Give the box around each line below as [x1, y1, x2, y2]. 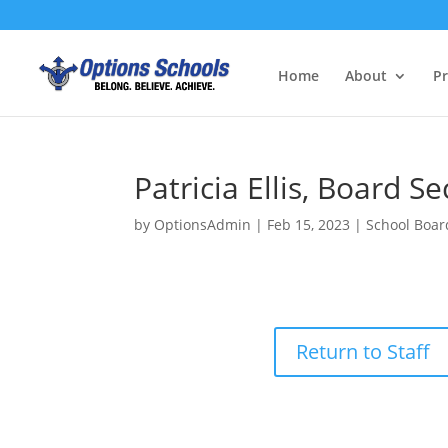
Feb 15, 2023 [267, 215, 351, 234]
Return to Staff [296, 338, 431, 366]
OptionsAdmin [154, 215, 252, 234]
